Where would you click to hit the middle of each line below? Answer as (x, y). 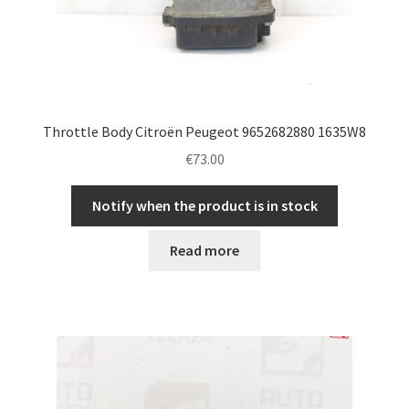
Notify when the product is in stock (204, 206)
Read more (204, 250)
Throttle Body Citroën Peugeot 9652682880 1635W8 (204, 131)
